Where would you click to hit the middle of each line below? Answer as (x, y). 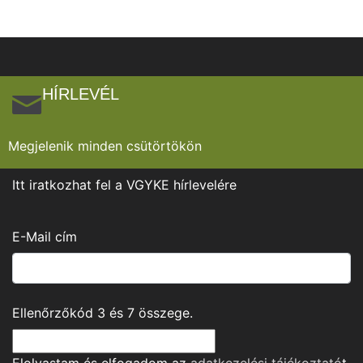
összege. (164, 313)
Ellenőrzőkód (55, 313)
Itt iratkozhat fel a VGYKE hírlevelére (124, 185)
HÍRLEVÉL (81, 94)
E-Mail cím (45, 237)
